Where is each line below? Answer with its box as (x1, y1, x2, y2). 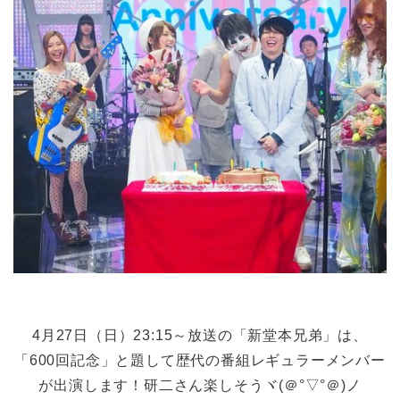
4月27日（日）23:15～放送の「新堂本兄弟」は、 (32, 328, 368, 344)
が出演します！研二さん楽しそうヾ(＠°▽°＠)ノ (38, 378, 362, 394)
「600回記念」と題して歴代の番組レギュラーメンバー (14, 353, 386, 369)
